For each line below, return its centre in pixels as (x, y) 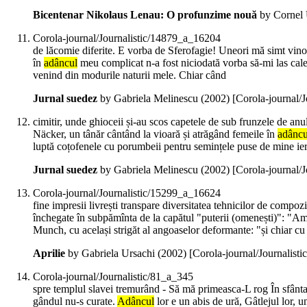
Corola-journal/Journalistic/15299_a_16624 (127, 193)
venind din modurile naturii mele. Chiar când (130, 75)
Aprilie (49, 254)
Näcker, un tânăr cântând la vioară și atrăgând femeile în (155, 134)
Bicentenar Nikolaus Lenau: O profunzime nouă (145, 15)
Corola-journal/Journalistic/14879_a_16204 (127, 38)
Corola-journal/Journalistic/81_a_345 (113, 277)
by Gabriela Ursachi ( (113, 254)
